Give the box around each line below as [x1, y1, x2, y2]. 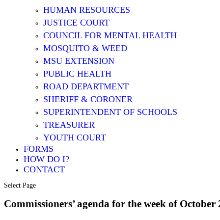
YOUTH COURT [43, 133, 106, 142]
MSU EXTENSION [43, 56, 114, 66]
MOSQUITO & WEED [43, 43, 127, 53]
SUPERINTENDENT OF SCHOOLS [43, 107, 177, 117]
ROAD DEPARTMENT [43, 82, 129, 91]
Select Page [4, 182, 36, 189]
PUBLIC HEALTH [43, 69, 111, 79]
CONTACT [24, 165, 65, 174]
